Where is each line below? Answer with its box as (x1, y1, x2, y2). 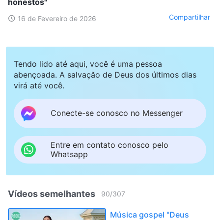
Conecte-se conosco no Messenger (51, 108, 183, 118)
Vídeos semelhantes (8, 188, 95, 199)
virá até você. (14, 80, 64, 90)
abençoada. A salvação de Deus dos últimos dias (14, 69, 196, 80)
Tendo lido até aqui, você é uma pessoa (14, 58, 162, 69)
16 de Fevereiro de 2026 (18, 14, 96, 23)
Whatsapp (51, 149, 88, 159)
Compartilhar (169, 13, 210, 22)
